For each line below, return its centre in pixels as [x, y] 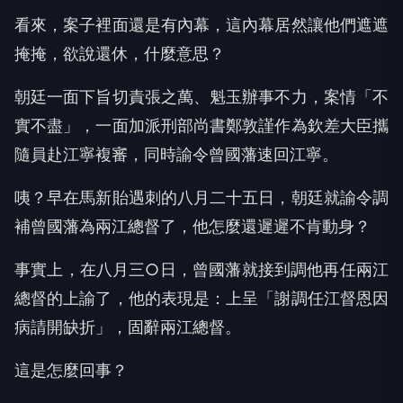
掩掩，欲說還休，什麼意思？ [120, 54]
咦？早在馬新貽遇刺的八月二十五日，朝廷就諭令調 [201, 198]
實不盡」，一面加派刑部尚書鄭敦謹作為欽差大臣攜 [201, 126]
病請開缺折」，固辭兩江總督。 [128, 327]
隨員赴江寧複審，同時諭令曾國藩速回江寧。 [176, 155]
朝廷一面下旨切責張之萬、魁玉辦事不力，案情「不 [201, 97]
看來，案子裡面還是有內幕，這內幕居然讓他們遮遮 [201, 25]
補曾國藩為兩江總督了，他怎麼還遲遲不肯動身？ [193, 227]
